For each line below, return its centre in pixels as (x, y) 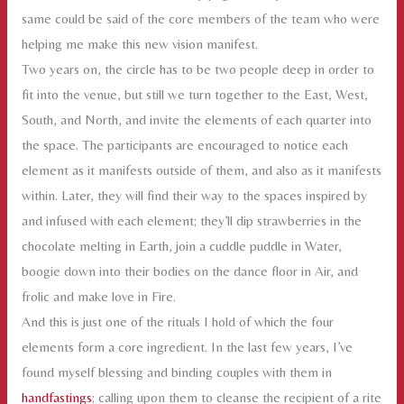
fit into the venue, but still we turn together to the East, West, (194, 95)
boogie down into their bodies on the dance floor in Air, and (189, 271)
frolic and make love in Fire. (98, 297)
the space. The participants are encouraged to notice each (184, 145)
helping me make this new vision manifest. (139, 44)
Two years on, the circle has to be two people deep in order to (197, 69)
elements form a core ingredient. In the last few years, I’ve (187, 347)
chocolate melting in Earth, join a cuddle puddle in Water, (181, 246)
